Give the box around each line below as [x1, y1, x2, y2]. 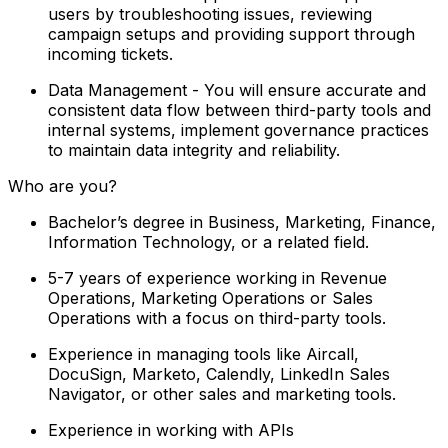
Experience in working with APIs [48, 419, 294, 440]
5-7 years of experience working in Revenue [48, 267, 387, 288]
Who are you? [8, 175, 117, 196]
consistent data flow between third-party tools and [48, 99, 431, 120]
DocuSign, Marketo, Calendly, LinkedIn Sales [48, 363, 390, 384]
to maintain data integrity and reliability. [48, 139, 340, 160]
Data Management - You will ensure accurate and [48, 79, 426, 100]
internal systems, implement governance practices [48, 119, 429, 140]
